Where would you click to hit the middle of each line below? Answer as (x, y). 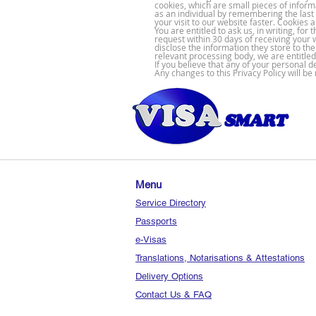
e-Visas (151, 239)
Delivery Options (169, 276)
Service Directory (171, 203)
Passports (156, 221)
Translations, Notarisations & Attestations (220, 258)
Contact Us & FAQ (174, 294)
